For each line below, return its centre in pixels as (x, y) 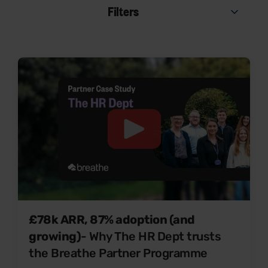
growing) (55, 236)
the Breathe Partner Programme (118, 253)
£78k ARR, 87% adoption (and (112, 219)
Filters (123, 11)
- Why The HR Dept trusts (151, 236)
